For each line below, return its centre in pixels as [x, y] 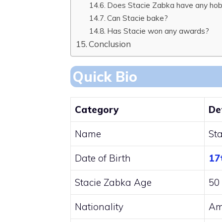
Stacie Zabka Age [113, 183]
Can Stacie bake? [138, 18]
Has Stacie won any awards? [158, 31]
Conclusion [110, 44]
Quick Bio [105, 77]
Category [97, 110]
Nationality [99, 207]
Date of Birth [103, 158]
